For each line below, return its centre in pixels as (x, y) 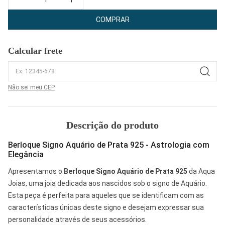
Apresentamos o (36, 171)
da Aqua (201, 171)
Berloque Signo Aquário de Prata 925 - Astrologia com (109, 145)
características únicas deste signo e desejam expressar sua (106, 207)
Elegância (26, 154)
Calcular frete (35, 50)
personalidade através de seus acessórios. (77, 219)
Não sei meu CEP (31, 87)
